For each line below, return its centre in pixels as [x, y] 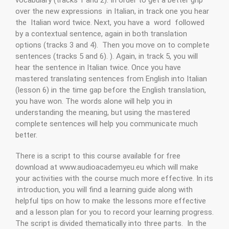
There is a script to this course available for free [98, 156]
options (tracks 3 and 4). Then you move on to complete [112, 45]
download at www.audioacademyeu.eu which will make [107, 167]
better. [26, 135]
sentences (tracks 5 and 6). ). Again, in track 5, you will [107, 56]
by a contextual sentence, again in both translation [101, 33]
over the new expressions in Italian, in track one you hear [112, 11]
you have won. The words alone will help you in [94, 101]
